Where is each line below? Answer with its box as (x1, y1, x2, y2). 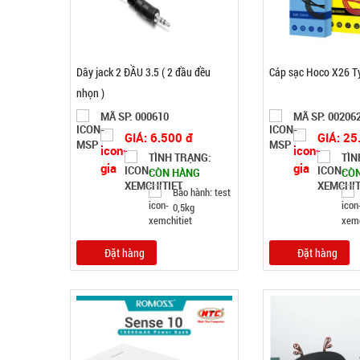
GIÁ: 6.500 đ (125, 129, 193, 145)
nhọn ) (76, 85, 104, 100)
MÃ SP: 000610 (100, 109, 169, 124)
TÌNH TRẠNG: (149, 150, 211, 165)
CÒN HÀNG (149, 166, 200, 180)
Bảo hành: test (173, 185, 231, 199)
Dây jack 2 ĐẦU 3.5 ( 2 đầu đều (76, 64, 211, 80)
